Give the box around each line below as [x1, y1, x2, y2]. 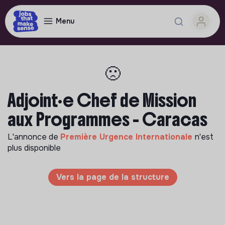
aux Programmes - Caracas [8, 108, 207, 131]
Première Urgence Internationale [60, 132, 195, 142]
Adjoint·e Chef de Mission [8, 89, 196, 112]
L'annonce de [8, 132, 60, 142]
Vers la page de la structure [56, 172, 169, 182]
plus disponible [8, 143, 61, 153]
